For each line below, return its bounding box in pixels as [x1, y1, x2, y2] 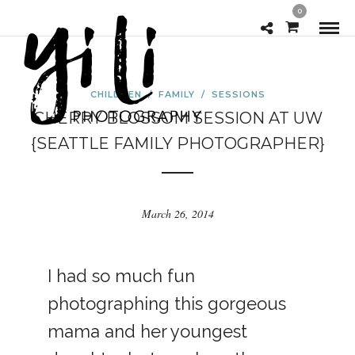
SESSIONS [211, 89, 265, 100]
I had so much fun [48, 265, 195, 287]
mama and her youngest [48, 321, 247, 342]
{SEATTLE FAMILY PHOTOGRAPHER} [30, 134, 325, 153]
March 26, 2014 [141, 206, 214, 221]
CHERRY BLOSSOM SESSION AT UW [32, 109, 323, 128]
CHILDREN [90, 89, 142, 100]
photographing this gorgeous [48, 293, 286, 315]
